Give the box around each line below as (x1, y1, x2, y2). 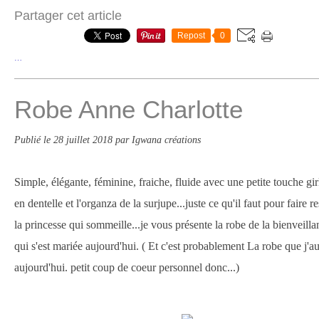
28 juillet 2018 (53, 134, 115, 145)
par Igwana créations (115, 134, 201, 145)
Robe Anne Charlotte (14, 95, 243, 123)
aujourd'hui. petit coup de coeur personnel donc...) (14, 261, 239, 273)
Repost (177, 31, 205, 41)
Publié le (14, 134, 53, 145)
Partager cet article (14, 9, 122, 23)
